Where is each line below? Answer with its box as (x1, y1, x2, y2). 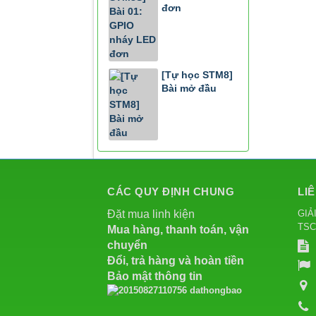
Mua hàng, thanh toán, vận (107, 224, 249, 236)
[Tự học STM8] (162, 69, 233, 80)
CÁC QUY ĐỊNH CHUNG (107, 186, 234, 197)
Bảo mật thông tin (107, 270, 202, 282)
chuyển (107, 239, 147, 251)
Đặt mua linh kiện (107, 208, 195, 220)
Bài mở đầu (162, 83, 217, 94)
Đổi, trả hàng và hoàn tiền (107, 255, 244, 267)
